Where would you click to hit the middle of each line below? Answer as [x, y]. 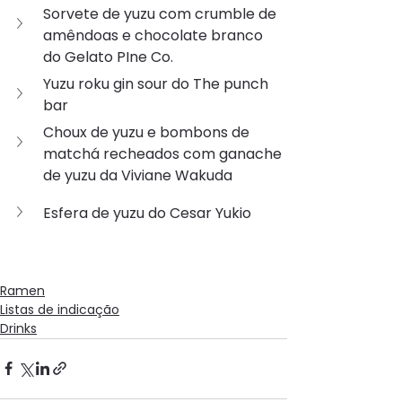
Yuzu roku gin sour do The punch [157, 83]
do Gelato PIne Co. [108, 57]
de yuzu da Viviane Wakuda [138, 175]
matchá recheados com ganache [164, 153]
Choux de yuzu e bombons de [148, 132]
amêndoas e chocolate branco [155, 35]
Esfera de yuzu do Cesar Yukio [147, 213]
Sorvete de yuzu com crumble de [162, 13]
